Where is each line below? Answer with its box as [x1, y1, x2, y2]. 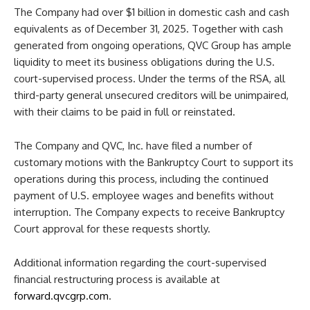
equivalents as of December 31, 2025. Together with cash [14, 22, 283, 36]
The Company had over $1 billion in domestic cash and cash [14, 6, 289, 19]
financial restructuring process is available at [14, 273, 220, 286]
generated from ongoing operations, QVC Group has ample [14, 39, 291, 53]
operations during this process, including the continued [14, 172, 268, 186]
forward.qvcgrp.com [14, 289, 109, 303]
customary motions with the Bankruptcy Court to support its [14, 156, 293, 170]
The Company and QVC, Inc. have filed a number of [14, 139, 252, 153]
